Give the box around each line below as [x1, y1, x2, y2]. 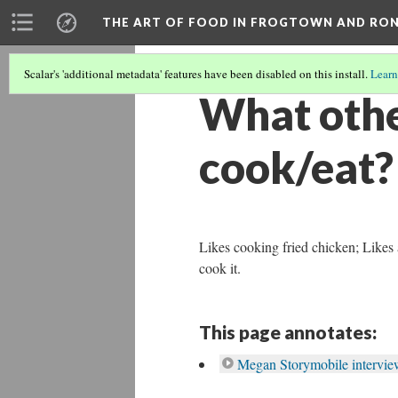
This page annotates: [199, 321, 377, 343]
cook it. [199, 259, 241, 277]
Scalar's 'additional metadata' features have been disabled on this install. [24, 66, 370, 82]
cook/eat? [199, 141, 394, 193]
